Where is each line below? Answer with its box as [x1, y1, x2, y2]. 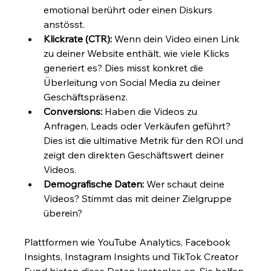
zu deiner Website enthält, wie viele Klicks [44, 47, 232, 59]
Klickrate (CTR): [44, 32, 113, 45]
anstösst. [44, 18, 85, 30]
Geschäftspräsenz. [44, 90, 128, 103]
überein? [44, 206, 83, 219]
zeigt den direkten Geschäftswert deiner [44, 148, 227, 161]
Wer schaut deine [144, 177, 227, 190]
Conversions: [44, 105, 103, 117]
